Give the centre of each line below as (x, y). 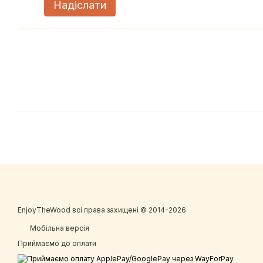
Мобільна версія (59, 228)
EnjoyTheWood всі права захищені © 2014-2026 (102, 210)
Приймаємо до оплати (57, 244)
